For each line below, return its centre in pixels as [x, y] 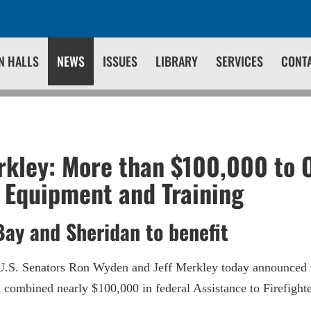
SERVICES [239, 61]
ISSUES [120, 61]
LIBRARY [177, 61]
